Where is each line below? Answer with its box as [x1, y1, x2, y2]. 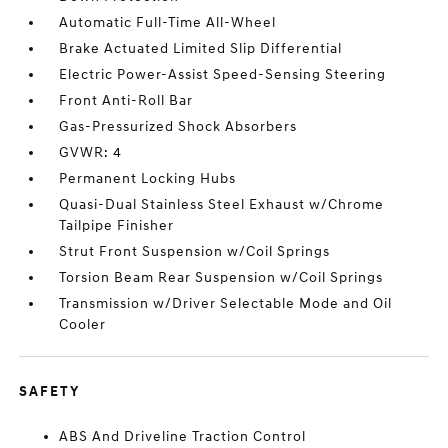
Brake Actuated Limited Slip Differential [59, 40, 343, 57]
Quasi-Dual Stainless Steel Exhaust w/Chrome [59, 196, 385, 213]
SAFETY [19, 383, 81, 400]
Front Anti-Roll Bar [59, 92, 194, 109]
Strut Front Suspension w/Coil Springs [59, 243, 331, 260]
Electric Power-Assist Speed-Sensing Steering [59, 66, 387, 83]
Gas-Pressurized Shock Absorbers [59, 118, 298, 135]
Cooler [59, 316, 107, 333]
